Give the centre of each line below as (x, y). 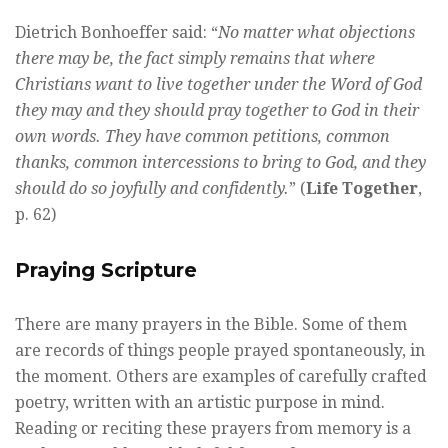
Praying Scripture (106, 270)
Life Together (362, 189)
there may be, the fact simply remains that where (195, 59)
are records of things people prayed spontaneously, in (220, 351)
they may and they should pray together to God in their (217, 111)
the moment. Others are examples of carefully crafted (221, 377)
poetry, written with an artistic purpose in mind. (200, 403)
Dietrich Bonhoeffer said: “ (116, 33)
